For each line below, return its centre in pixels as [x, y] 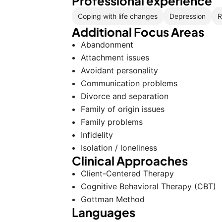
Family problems [112, 122]
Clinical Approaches [130, 161]
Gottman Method [113, 199]
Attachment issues [115, 57]
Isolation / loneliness [119, 148]
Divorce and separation [125, 96]
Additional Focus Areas [138, 32]
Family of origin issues [123, 109]
